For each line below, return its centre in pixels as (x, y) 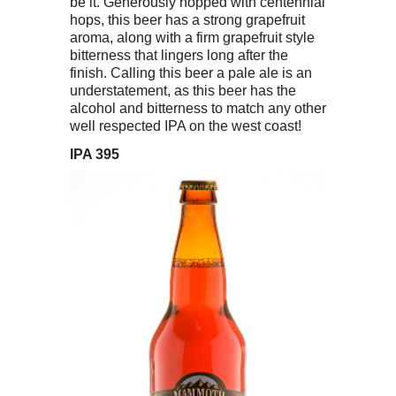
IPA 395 (156, 154)
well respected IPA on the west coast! (186, 126)
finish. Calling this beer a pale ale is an (191, 73)
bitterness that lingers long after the (179, 55)
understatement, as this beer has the (183, 91)
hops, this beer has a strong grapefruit (187, 20)
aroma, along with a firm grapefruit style (192, 38)
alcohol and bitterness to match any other (198, 108)
